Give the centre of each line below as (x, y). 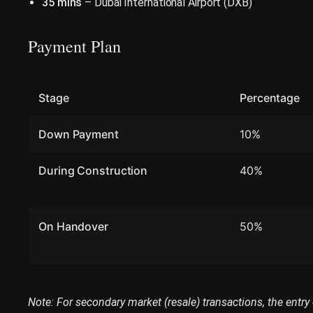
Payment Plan (74, 45)
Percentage (270, 97)
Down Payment (79, 134)
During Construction (93, 170)
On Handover (73, 226)
